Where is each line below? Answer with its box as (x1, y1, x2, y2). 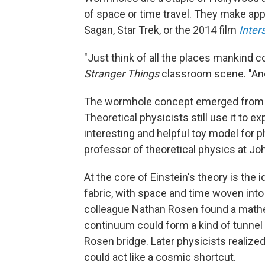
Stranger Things (84, 67, 161, 80)
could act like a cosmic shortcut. (84, 251, 236, 264)
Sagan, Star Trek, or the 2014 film (84, 24, 237, 37)
